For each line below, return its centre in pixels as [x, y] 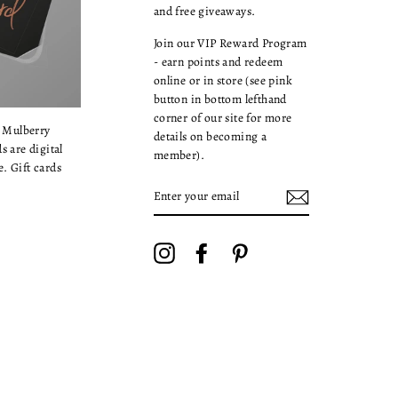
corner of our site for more [223, 117]
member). [179, 155]
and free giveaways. [204, 11]
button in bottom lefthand [220, 99]
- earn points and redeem [218, 61]
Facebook [237, 251]
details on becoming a [210, 136]
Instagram [201, 251]
